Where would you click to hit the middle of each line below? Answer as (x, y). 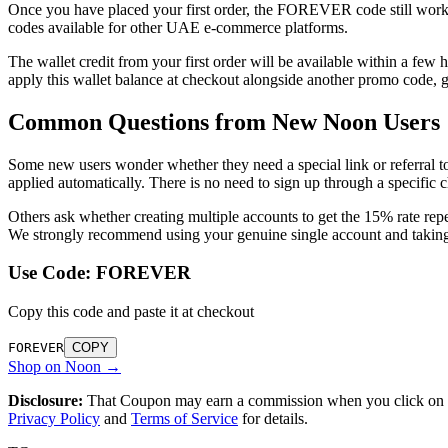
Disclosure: (45, 401)
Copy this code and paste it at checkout (131, 312)
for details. (273, 419)
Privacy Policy (54, 419)
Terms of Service (184, 419)
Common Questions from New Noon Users (224, 121)
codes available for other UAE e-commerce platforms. (178, 27)
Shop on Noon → (64, 367)
